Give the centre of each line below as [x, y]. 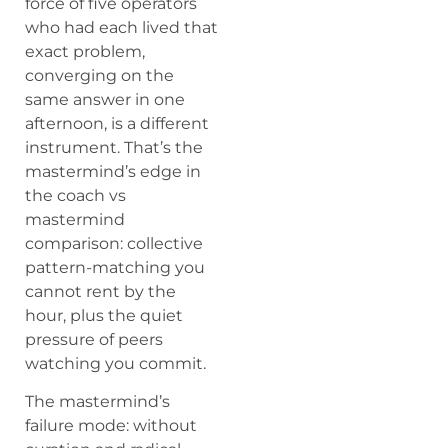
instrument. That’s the [114, 147]
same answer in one [105, 99]
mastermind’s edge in [113, 171]
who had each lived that [121, 27]
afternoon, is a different [117, 123]
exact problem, [85, 51]
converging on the [99, 75]
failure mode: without [111, 426]
